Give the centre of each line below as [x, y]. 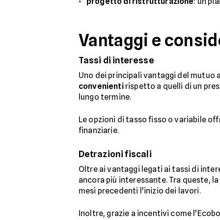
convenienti [101, 86]
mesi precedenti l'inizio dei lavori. [140, 191]
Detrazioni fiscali [115, 154]
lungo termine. [106, 97]
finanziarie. [99, 130]
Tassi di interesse [116, 60]
